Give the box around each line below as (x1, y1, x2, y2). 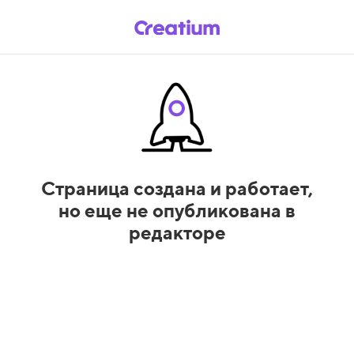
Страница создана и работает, (41, 176, 313, 199)
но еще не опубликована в (58, 198, 296, 221)
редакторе (128, 220, 226, 243)
